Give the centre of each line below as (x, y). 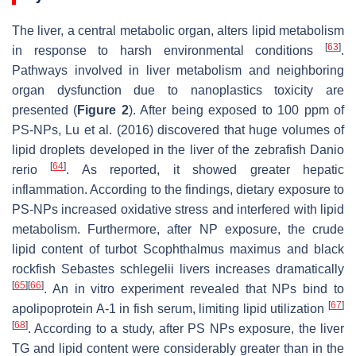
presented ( (45, 110)
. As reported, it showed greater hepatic (205, 169)
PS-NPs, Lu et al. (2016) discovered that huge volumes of (178, 130)
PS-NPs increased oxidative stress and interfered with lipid (178, 209)
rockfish (37, 269)
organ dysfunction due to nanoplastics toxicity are (178, 90)
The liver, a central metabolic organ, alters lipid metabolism (178, 30)
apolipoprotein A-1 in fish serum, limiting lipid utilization (170, 308)
